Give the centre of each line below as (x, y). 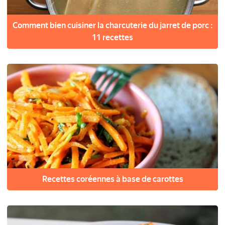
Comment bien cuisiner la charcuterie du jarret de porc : (113, 25)
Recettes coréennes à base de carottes (113, 179)
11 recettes (113, 37)
